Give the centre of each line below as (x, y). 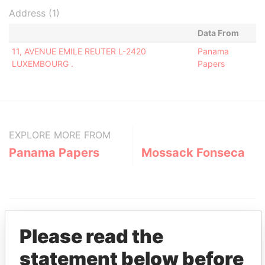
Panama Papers (54, 153)
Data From (218, 33)
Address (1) (34, 13)
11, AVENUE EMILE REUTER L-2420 (79, 51)
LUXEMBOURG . (42, 64)
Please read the (91, 236)
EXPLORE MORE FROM (60, 135)
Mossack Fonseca (193, 153)
